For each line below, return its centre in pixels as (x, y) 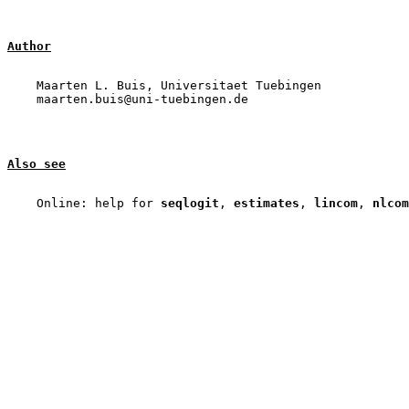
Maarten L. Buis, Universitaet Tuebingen (164, 85)
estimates (267, 203)
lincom (336, 203)
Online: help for (84, 203)
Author (29, 46)
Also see (37, 164)
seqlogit (190, 203)
